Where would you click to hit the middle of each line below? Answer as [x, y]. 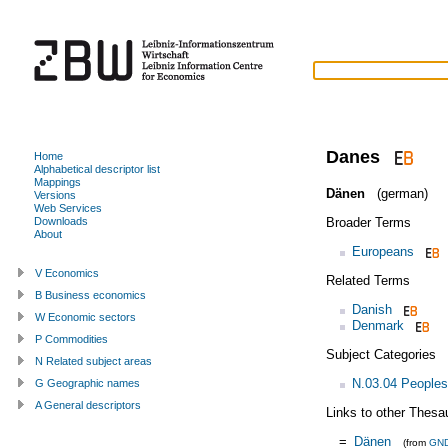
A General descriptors [88, 404]
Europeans [382, 251]
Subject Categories [380, 354]
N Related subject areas [93, 360]
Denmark [377, 325]
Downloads [61, 220]
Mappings [57, 181]
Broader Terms [368, 222]
